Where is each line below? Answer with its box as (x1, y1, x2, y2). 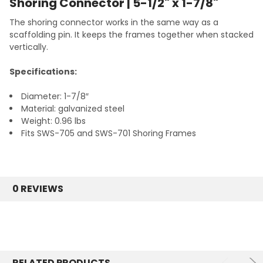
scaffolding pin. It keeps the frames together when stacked (9, 29, 254, 41)
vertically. (9, 41, 48, 53)
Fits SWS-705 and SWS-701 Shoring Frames (21, 127, 196, 140)
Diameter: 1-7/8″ (21, 90, 89, 103)
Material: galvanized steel (21, 103, 124, 115)
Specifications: (9, 66, 77, 78)
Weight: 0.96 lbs (21, 115, 86, 127)
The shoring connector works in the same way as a (9, 16, 218, 29)
